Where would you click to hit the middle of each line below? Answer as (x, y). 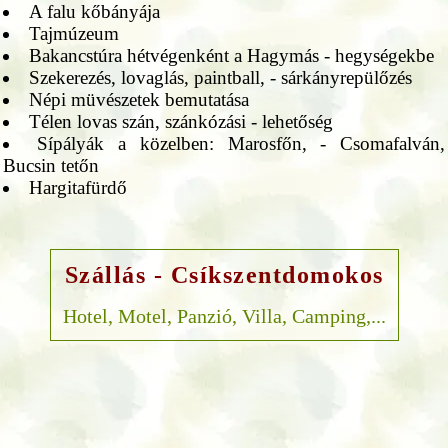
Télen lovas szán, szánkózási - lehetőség (180, 121)
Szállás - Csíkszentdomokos (224, 274)
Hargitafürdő (77, 187)
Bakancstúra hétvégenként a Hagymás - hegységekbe (231, 55)
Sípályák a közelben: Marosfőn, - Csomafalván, (241, 143)
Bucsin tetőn (51, 165)
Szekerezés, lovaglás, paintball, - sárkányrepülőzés (220, 77)
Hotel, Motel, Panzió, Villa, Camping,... (224, 315)
